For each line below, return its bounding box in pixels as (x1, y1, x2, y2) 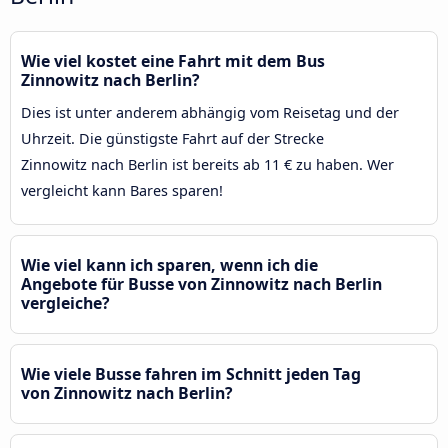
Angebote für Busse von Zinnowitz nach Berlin (21, 272, 382, 295)
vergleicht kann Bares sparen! (21, 180, 223, 200)
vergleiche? (21, 291, 110, 314)
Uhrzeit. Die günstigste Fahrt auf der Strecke (21, 128, 324, 148)
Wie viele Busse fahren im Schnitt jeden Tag (21, 362, 361, 385)
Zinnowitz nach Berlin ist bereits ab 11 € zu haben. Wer (21, 154, 394, 174)
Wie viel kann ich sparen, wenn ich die (21, 253, 318, 276)
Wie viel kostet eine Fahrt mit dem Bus (21, 49, 325, 72)
